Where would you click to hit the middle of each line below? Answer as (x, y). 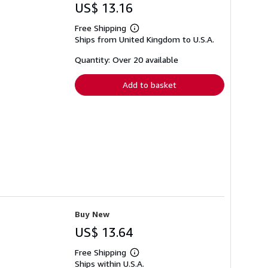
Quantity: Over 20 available (127, 60)
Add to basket (150, 85)
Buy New (92, 214)
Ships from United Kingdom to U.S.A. (144, 39)
